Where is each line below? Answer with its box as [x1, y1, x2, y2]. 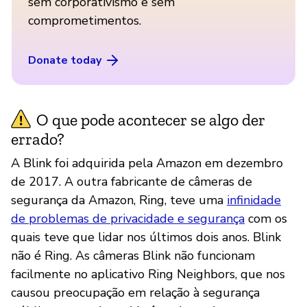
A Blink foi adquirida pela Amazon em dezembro [11, 154, 283, 171]
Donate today [28, 52, 101, 68]
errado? [11, 128, 64, 149]
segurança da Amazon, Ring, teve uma [11, 191, 227, 208]
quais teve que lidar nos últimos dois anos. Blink [11, 228, 281, 245]
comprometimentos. [28, 12, 141, 29]
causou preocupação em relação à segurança [11, 284, 260, 301]
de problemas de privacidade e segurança [11, 210, 245, 227]
